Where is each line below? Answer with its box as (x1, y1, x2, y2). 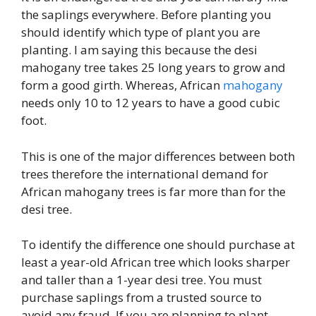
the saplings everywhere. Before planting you (21, 6, 272, 23)
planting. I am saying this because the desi (21, 42, 257, 58)
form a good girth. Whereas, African (21, 77, 223, 93)
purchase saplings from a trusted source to (21, 289, 262, 305)
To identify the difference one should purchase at (21, 236, 295, 253)
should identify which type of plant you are (21, 24, 260, 40)
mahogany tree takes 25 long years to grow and (21, 59, 286, 75)
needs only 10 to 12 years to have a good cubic (21, 95, 280, 111)
